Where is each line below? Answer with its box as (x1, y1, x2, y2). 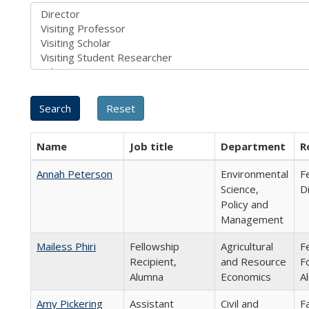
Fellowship (130, 239, 179, 253)
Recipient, (130, 255, 177, 268)
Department (221, 139, 286, 153)
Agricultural (221, 239, 273, 253)
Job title (130, 139, 173, 153)
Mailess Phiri (37, 239, 96, 253)
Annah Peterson (37, 167, 112, 181)
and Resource (221, 255, 286, 268)
